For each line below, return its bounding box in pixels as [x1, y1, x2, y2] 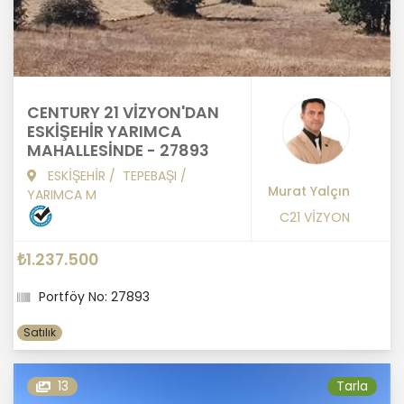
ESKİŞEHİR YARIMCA [27, 121, 182, 143]
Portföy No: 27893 [39, 288, 150, 307]
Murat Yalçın [268, 182, 350, 201]
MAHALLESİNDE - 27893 [27, 140, 209, 162]
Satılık [23, 325, 57, 341]
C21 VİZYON [280, 208, 350, 227]
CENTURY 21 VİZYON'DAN [27, 102, 219, 124]
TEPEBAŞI [123, 167, 177, 186]
